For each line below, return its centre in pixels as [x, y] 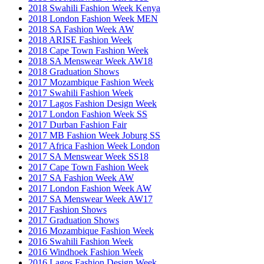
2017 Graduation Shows [74, 220]
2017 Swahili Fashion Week [81, 93]
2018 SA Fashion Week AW [81, 29]
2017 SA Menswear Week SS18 [88, 156]
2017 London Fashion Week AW [90, 188]
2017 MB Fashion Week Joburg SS [94, 135]
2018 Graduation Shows [74, 71]
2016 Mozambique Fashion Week [91, 230]
